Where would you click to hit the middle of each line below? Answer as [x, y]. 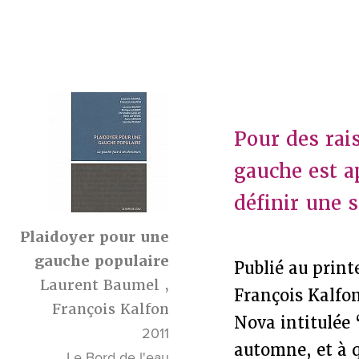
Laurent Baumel [100, 285]
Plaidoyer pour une [95, 237]
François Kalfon [111, 309]
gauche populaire [102, 261]
